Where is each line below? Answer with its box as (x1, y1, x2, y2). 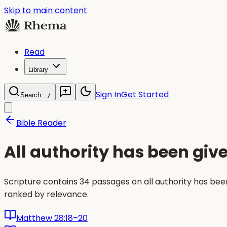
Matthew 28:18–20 (16, 212, 88, 224)
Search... (20, 91, 47, 99)
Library (28, 66, 48, 73)
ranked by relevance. (4, 188, 89, 200)
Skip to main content (4, 5, 87, 16)
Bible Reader (16, 117, 66, 129)
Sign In (96, 89, 121, 100)
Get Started (121, 89, 169, 100)
